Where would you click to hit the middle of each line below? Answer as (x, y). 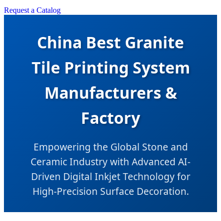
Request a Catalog (32, 10)
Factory (110, 117)
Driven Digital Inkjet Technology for (110, 176)
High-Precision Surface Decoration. (110, 191)
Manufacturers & (110, 92)
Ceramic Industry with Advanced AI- (110, 161)
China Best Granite (110, 42)
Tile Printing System (110, 67)
